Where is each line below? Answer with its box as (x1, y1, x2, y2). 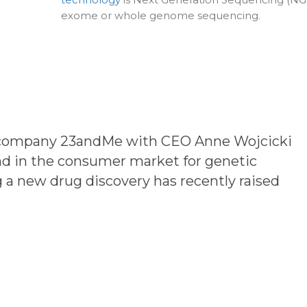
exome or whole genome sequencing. (61, 9, 260, 23)
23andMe (60, 133, 123, 150)
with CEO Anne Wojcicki (123, 133, 292, 150)
